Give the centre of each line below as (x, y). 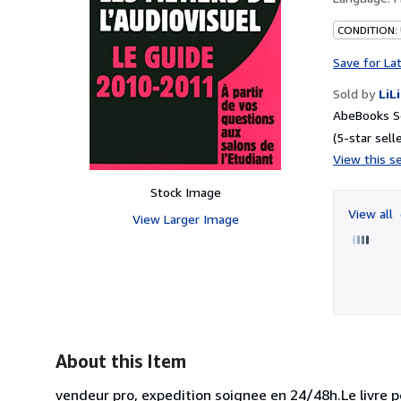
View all (372, 213)
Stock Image (185, 192)
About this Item (121, 361)
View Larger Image (185, 218)
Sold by (354, 93)
